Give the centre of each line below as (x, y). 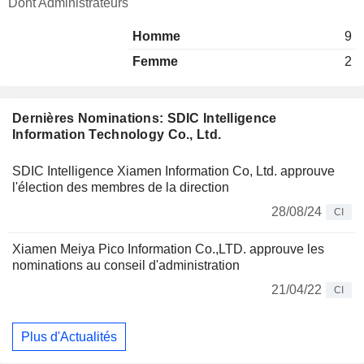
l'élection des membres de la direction (121, 187)
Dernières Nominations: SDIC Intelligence (145, 118)
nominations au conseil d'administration (126, 265)
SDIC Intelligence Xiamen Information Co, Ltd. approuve (173, 171)
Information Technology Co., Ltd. (117, 134)
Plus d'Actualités (69, 336)
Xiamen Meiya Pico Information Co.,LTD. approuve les (168, 249)
